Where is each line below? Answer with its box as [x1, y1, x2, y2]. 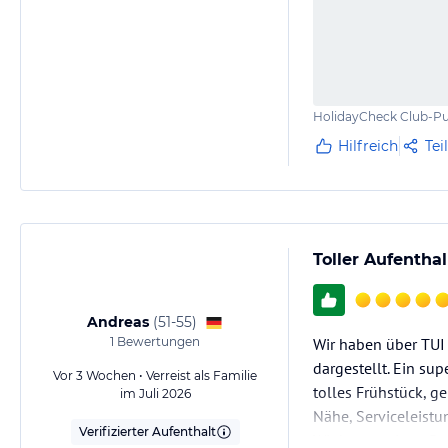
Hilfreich [338, 137, 398, 156]
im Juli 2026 [119, 386, 191, 402]
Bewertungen [114, 334, 200, 350]
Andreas [87, 313, 149, 332]
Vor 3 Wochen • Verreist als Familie [53, 368, 257, 384]
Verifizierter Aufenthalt [78, 424, 216, 440]
